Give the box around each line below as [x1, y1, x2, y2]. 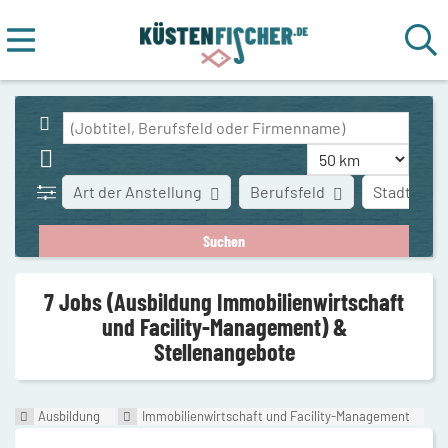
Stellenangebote [153, 336, 295, 366]
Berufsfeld [250, 182, 326, 201]
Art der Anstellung [73, 182, 203, 201]
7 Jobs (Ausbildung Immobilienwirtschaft [44, 286, 404, 316]
